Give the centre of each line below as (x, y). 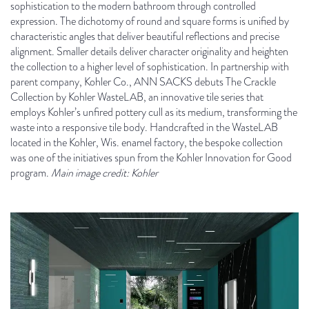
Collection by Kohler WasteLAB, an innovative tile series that (137, 97)
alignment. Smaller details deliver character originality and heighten (149, 51)
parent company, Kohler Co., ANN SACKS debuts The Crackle (143, 82)
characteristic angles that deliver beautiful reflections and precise (145, 36)
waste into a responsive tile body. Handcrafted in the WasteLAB (144, 127)
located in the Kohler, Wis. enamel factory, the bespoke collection (147, 142)
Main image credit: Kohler (104, 173)
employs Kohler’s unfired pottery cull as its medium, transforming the (154, 112)
